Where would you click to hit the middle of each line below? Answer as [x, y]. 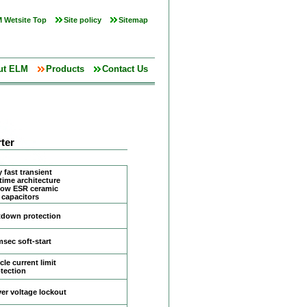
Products [65, 69]
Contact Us [125, 69]
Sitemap [133, 20]
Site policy [83, 20]
